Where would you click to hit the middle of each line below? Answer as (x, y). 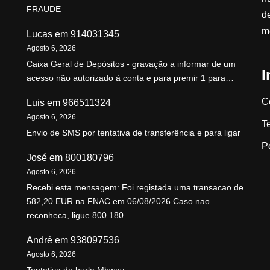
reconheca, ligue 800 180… (79, 215)
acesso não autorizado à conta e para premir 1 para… (130, 78)
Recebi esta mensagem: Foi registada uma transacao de (135, 188)
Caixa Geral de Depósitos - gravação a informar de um (131, 64)
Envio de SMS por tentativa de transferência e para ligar (133, 133)
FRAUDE (44, 9)
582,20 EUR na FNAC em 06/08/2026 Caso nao (118, 202)
